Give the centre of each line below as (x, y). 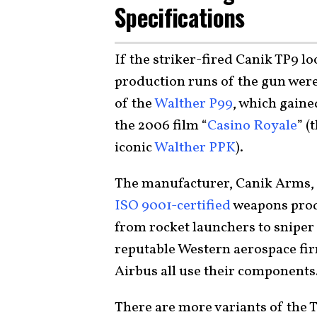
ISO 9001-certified (173, 206)
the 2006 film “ (161, 126)
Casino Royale (252, 126)
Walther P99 (194, 104)
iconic (134, 148)
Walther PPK (195, 148)
